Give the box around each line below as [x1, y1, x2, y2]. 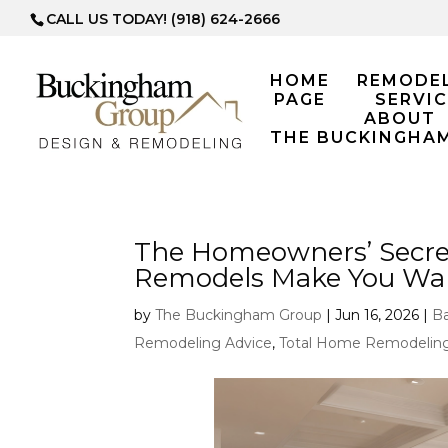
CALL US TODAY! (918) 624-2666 [46, 9, 280, 28]
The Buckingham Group [155, 306, 323, 324]
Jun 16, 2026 [335, 306, 420, 324]
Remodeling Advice [134, 334, 273, 352]
